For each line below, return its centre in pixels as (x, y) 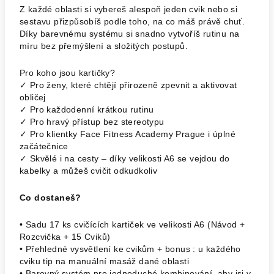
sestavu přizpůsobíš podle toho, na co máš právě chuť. (132, 21)
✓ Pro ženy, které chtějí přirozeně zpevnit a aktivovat (128, 85)
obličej (33, 97)
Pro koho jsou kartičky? (68, 73)
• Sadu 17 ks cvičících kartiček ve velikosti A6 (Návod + (132, 224)
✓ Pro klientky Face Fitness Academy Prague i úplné (128, 134)
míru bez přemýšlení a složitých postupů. (105, 46)
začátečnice (44, 146)
